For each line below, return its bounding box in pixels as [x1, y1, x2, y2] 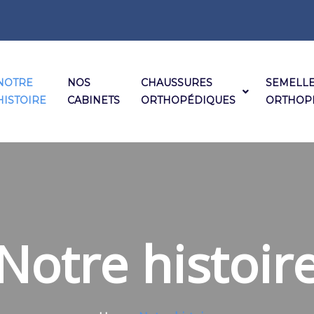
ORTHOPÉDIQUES [141, 93, 235, 107]
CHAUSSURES [141, 76, 212, 89]
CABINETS [67, 93, 120, 107]
